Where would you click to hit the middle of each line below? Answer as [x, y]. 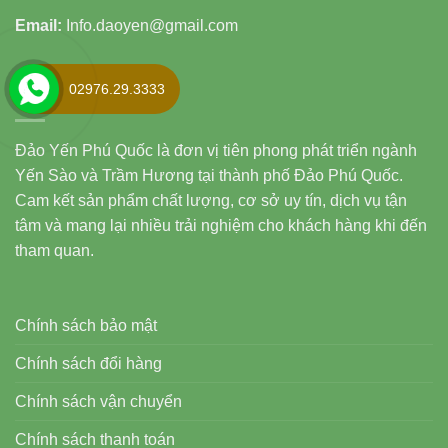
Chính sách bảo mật [86, 326]
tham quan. [54, 250]
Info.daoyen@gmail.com [150, 26]
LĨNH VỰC [57, 96]
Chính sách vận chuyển [98, 402]
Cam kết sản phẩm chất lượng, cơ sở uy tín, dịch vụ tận [211, 200]
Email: [38, 26]
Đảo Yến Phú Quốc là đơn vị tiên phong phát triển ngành [216, 150]
